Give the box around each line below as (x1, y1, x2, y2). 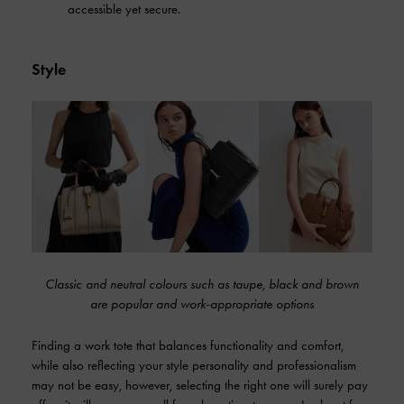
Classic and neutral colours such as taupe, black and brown (45, 276, 359, 292)
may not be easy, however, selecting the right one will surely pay (32, 377, 368, 393)
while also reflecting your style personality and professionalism (32, 357, 356, 373)
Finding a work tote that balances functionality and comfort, (32, 337, 344, 353)
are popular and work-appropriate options (90, 296, 314, 312)
